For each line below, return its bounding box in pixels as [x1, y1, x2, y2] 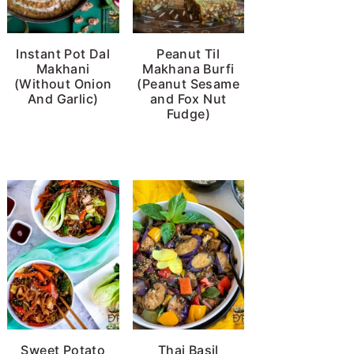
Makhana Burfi [142, 60, 235, 77]
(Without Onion [13, 75, 112, 92]
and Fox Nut [150, 90, 227, 107]
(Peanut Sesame [137, 75, 240, 92]
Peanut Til [156, 45, 220, 62]
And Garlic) [28, 90, 99, 107]
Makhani [36, 60, 90, 77]
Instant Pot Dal [16, 45, 111, 62]
